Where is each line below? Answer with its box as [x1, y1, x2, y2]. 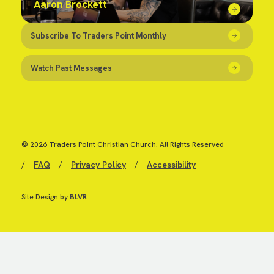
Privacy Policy [71, 159, 126, 170]
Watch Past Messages [31, 63, 112, 73]
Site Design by [21, 192, 70, 202]
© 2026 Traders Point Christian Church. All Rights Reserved [21, 139, 224, 149]
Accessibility [147, 159, 196, 170]
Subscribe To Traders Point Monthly [31, 31, 166, 41]
